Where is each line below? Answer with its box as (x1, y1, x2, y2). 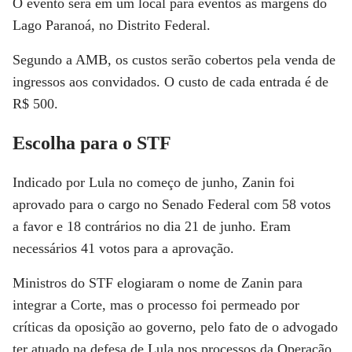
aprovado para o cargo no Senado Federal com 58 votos (13, 196, 331, 212)
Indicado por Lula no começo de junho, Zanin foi (13, 174, 295, 190)
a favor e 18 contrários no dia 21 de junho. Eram (13, 218, 291, 234)
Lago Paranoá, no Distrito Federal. (13, 17, 211, 33)
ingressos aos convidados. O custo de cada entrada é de (13, 74, 328, 90)
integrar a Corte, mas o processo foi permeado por (13, 297, 299, 313)
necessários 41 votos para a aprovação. (13, 240, 234, 256)
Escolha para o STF (13, 133, 171, 153)
